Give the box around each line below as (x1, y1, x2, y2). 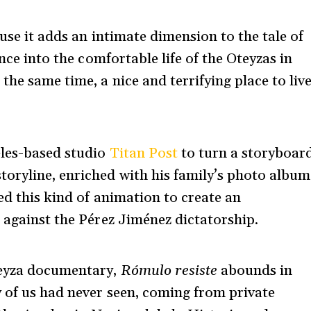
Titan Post (109, 144, 178, 163)
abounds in (217, 261, 292, 280)
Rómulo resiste (120, 261, 217, 280)
